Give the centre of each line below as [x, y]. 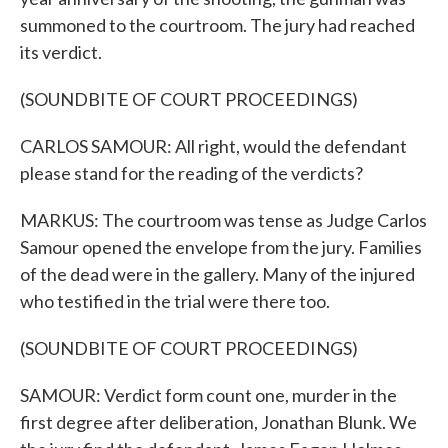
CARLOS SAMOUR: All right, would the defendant [213, 146]
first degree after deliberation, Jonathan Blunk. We [218, 422]
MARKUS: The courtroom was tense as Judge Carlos [223, 220]
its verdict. [61, 52]
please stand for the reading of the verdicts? [191, 173]
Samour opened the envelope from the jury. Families [221, 247]
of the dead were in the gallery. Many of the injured [217, 274]
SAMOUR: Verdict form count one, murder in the [208, 395]
